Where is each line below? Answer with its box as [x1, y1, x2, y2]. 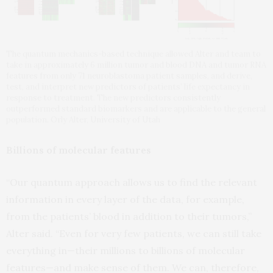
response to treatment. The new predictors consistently [6, 92, 221, 103]
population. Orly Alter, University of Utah [6, 114, 160, 125]
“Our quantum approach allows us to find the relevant [6, 175, 257, 188]
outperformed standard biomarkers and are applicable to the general [6, 103, 266, 114]
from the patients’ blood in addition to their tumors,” [6, 210, 252, 222]
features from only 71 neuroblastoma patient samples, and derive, [6, 70, 252, 81]
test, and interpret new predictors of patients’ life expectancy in [6, 81, 250, 92]
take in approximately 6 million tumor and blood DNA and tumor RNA [6, 59, 266, 70]
